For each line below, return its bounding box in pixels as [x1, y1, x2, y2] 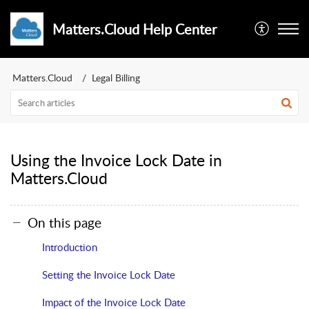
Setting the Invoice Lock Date [41, 267, 175, 281]
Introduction [41, 239, 97, 254]
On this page [28, 212, 101, 232]
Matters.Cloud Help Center [52, 19, 217, 39]
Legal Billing [92, 71, 140, 84]
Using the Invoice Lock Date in [10, 149, 222, 171]
